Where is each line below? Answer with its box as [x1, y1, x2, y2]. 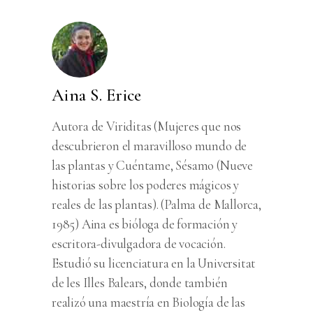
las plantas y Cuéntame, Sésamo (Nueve [52, 157, 253, 174]
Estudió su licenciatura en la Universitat [52, 255, 256, 272]
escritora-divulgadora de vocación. [52, 235, 226, 252]
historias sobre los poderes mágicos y [52, 177, 239, 194]
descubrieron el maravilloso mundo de [52, 138, 247, 154]
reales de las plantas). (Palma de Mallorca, [52, 196, 261, 213]
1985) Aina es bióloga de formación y [52, 216, 238, 233]
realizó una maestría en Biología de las [52, 294, 245, 311]
